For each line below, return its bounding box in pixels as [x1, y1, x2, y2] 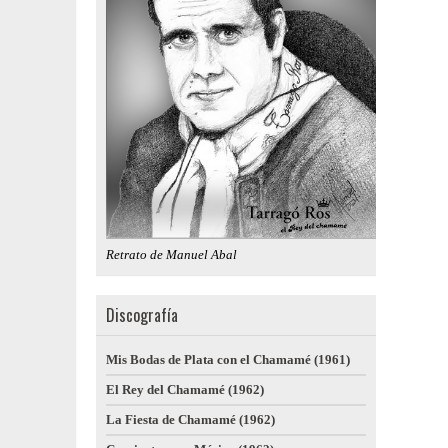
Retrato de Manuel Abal [106, 247, 237, 262]
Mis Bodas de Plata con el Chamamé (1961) [106, 352, 350, 367]
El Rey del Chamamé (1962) [106, 382, 264, 397]
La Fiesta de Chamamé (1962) [106, 412, 275, 427]
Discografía [106, 303, 178, 327]
